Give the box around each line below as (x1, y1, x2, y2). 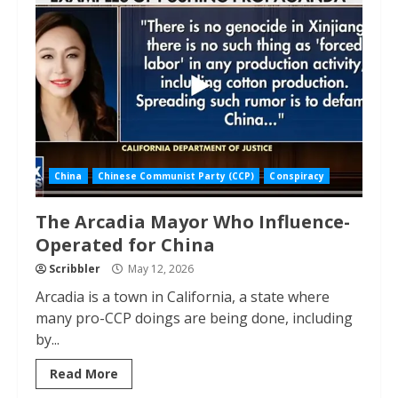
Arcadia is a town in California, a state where (36, 287, 330, 306)
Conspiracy (269, 170, 325, 182)
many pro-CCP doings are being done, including (36, 308, 353, 328)
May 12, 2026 (125, 261, 194, 276)
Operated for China (36, 233, 215, 257)
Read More (50, 365, 118, 382)
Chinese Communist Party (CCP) (97, 170, 255, 182)
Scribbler (49, 261, 100, 276)
